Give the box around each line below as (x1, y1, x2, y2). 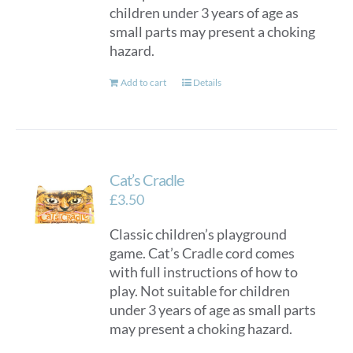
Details (193, 76, 222, 88)
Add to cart (121, 76, 167, 88)
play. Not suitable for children (110, 282, 291, 299)
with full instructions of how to (110, 263, 299, 281)
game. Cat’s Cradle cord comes (110, 244, 295, 262)
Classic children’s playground (110, 225, 288, 243)
